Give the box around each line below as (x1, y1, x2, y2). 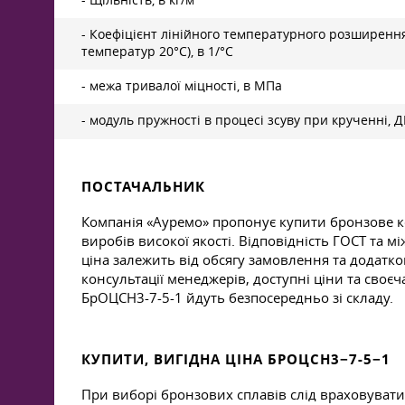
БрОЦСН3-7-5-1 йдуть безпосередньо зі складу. (81, 288, 393, 306)
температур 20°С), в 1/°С (81, 43, 233, 60)
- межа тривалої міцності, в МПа (81, 78, 282, 94)
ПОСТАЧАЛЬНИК (81, 177, 205, 196)
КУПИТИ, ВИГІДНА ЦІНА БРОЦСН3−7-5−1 (81, 350, 391, 369)
